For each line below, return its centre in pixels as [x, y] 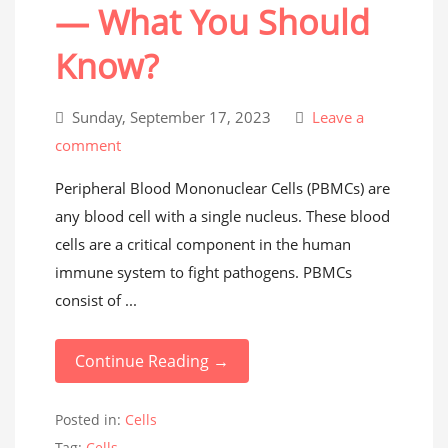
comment [88, 145]
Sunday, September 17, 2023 [171, 117]
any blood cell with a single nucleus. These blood [222, 216]
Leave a [336, 117]
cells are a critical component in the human [203, 244]
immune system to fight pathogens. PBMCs [203, 272]
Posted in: [90, 419]
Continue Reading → [152, 361]
